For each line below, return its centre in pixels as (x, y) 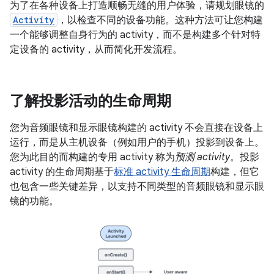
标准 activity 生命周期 (162, 172)
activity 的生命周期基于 (62, 172)
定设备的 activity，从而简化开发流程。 (96, 50)
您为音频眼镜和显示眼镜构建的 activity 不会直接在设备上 (136, 128)
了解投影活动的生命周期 (91, 101)
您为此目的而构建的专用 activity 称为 (92, 157)
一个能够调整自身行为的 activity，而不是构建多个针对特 (135, 35)
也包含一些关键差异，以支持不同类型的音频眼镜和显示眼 (137, 187)
